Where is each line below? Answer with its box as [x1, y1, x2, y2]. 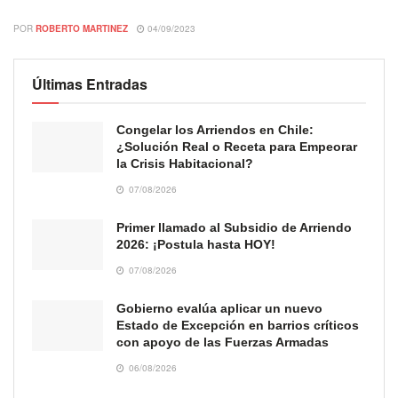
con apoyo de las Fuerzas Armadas [116, 334, 329, 349]
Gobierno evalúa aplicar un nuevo [116, 300, 322, 315]
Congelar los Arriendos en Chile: [116, 122, 314, 137]
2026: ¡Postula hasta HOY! [116, 236, 275, 251]
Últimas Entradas [32, 73, 147, 94]
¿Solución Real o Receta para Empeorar [116, 139, 357, 154]
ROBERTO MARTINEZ [36, 21, 128, 35]
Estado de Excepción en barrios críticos [116, 317, 359, 332]
